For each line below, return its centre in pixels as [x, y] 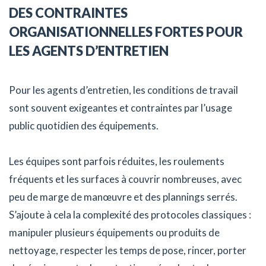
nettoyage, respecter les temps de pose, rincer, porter [128, 251]
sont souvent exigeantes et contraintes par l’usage [121, 108]
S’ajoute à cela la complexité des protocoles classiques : [130, 215]
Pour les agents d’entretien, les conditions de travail [123, 90]
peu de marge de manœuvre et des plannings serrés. [123, 197]
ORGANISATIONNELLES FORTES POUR [126, 32]
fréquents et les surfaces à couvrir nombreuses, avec [125, 179]
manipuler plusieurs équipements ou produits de [114, 233]
